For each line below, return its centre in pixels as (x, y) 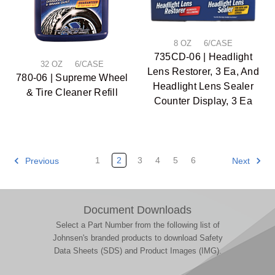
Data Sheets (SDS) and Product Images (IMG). (137, 251)
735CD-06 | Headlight (203, 57)
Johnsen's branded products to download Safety (137, 238)
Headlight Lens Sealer (203, 87)
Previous (41, 161)
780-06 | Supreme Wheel (72, 77)
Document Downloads (137, 210)
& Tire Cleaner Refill (72, 92)
